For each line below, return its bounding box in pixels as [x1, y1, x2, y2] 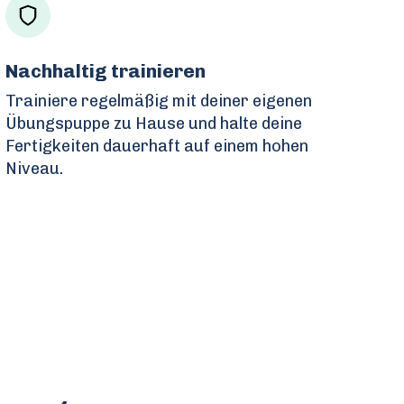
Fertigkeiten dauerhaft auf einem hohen [5, 135, 308, 156]
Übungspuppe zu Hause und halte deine [5, 113, 302, 133]
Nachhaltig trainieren [5, 59, 206, 82]
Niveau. [5, 158, 63, 179]
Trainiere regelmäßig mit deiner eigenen [5, 90, 312, 111]
